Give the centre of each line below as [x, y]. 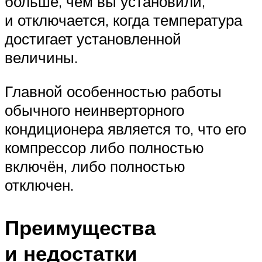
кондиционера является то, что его [125, 128]
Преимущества [80, 227]
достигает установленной [93, 39]
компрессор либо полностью [104, 147]
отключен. [39, 185]
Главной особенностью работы [113, 91]
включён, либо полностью [95, 166]
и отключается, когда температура [123, 20]
